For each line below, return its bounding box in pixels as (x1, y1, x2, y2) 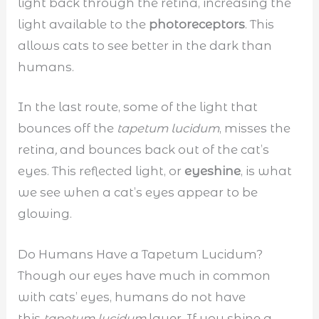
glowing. (18, 206, 73, 221)
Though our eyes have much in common (18, 268, 271, 283)
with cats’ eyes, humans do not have (18, 289, 246, 304)
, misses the (219, 121, 291, 136)
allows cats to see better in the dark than (18, 38, 273, 53)
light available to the (18, 17, 150, 32)
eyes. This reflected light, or (18, 164, 185, 179)
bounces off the (18, 121, 117, 136)
